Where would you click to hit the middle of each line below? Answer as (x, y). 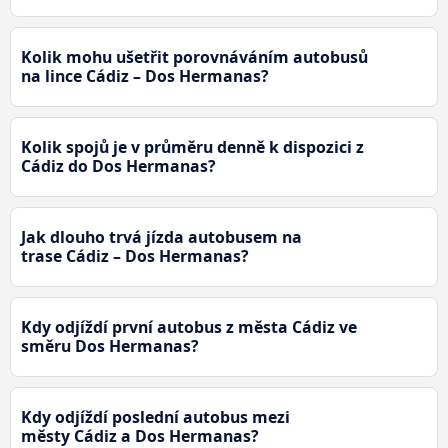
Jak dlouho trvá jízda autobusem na (161, 237)
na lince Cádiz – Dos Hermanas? (145, 76)
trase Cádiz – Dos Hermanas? (135, 256)
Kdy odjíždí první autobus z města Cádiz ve (189, 327)
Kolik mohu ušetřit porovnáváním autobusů (194, 57)
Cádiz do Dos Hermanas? (118, 166)
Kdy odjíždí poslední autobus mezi (155, 417)
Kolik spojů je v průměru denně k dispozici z (192, 147)
